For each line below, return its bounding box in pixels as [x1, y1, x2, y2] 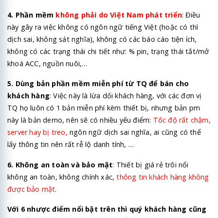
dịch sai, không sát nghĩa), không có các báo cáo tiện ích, [7, 35, 197, 44]
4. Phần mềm [7, 10, 56, 20]
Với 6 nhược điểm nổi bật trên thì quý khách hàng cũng [7, 204, 207, 214]
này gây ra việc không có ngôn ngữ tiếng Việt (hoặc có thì [7, 22, 199, 32]
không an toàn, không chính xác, [7, 172, 117, 182]
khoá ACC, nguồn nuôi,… [7, 59, 88, 69]
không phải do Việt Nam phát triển [55, 10, 182, 20]
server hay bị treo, [7, 127, 68, 137]
